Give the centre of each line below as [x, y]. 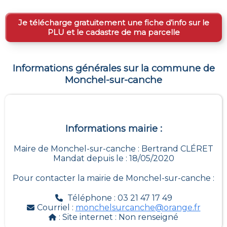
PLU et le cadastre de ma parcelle [113, 32]
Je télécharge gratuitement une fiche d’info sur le [113, 22]
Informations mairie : [113, 129]
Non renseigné [148, 217]
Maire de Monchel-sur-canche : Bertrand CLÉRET [113, 149]
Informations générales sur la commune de [113, 68]
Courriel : [56, 208]
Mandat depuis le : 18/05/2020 [113, 159]
